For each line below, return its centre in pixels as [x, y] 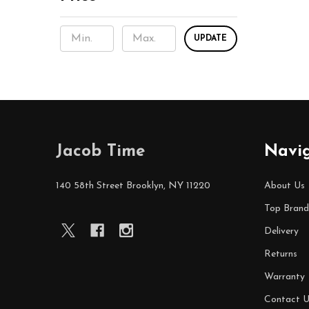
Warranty [284, 277]
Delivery [281, 231]
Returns [280, 254]
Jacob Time [100, 152]
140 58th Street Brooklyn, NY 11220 [133, 186]
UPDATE [211, 39]
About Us [284, 186]
